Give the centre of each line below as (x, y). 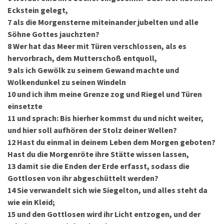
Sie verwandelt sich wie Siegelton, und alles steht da (112, 190)
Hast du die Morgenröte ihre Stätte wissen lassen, (98, 154)
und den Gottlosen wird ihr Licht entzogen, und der (109, 214)
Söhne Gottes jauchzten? (53, 34)
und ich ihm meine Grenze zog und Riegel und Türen (109, 94)
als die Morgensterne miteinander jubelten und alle (106, 22)
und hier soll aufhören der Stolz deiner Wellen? (92, 130)
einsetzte (25, 106)
